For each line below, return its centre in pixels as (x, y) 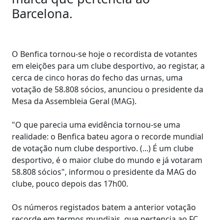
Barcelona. (42, 13)
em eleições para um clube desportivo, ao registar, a (108, 66)
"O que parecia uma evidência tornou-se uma (96, 124)
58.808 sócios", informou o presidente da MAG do (104, 172)
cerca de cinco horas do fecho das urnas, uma (97, 77)
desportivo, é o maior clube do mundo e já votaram (107, 160)
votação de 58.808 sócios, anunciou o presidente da (108, 89)
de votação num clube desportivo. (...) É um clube (103, 148)
